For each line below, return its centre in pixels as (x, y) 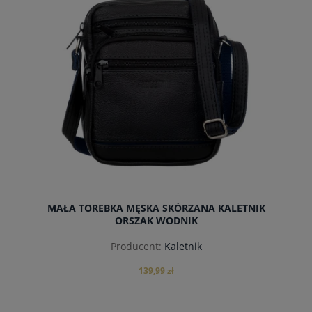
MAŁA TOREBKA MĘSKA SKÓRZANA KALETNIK (156, 208)
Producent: (136, 247)
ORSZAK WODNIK (156, 220)
